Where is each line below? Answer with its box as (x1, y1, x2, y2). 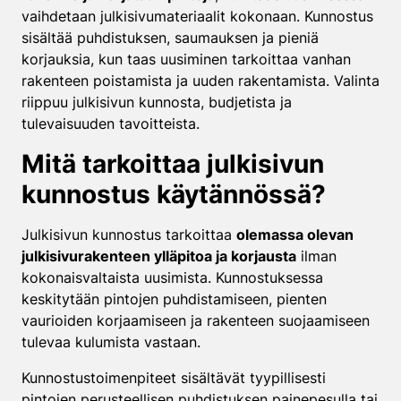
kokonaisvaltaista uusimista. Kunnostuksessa (21, 269, 323, 286)
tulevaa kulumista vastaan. (21, 333, 200, 351)
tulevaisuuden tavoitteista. (21, 115, 200, 132)
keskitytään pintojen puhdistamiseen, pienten (21, 290, 327, 308)
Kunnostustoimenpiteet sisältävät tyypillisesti (21, 369, 326, 387)
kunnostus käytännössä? (21, 179, 326, 209)
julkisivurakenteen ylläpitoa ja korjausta (21, 247, 296, 265)
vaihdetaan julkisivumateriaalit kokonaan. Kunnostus (21, 7, 373, 25)
